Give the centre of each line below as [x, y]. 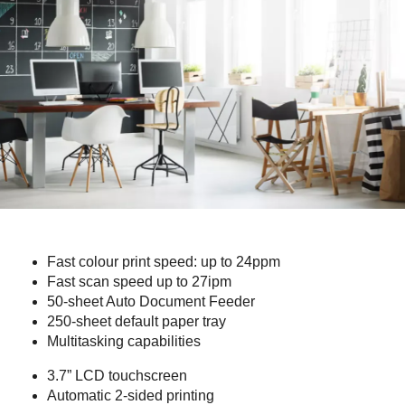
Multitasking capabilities [124, 341]
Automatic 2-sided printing [131, 395]
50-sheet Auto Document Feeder [151, 301]
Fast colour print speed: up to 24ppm [164, 261]
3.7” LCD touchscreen [117, 375]
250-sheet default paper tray [137, 321]
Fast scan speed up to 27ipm [139, 281]
